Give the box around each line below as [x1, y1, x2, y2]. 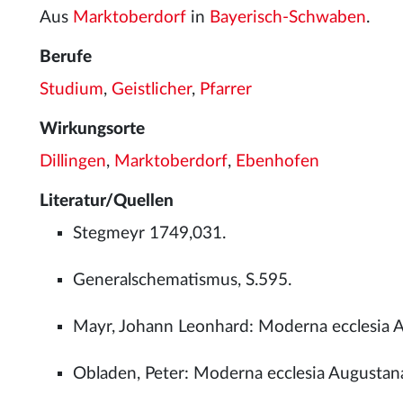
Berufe [40, 49, 92, 66]
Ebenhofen [236, 153, 319, 170]
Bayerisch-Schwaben [210, 9, 366, 26]
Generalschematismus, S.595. [73, 272, 292, 289]
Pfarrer [200, 81, 252, 98]
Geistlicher [112, 81, 192, 98]
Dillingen [40, 153, 106, 170]
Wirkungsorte [40, 121, 145, 138]
